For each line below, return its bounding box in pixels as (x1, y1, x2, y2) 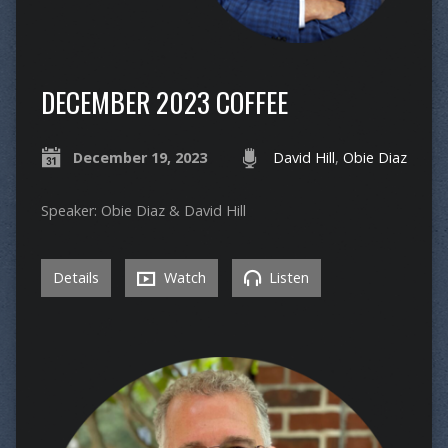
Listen (264, 268, 309, 288)
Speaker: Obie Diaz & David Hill (40, 201, 246, 221)
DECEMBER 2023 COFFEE (40, 81, 288, 123)
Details (52, 268, 99, 288)
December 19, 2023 (72, 148, 207, 168)
